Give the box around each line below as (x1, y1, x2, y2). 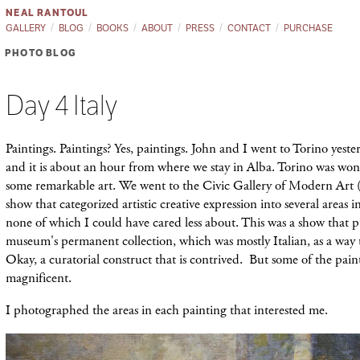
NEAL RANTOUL (6, 6, 89, 18)
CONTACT (227, 21, 272, 34)
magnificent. (6, 268, 72, 287)
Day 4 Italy (6, 88, 117, 124)
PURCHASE (284, 21, 333, 34)
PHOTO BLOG (5, 47, 76, 59)
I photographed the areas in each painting (6, 301, 227, 319)
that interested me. (227, 301, 328, 319)
